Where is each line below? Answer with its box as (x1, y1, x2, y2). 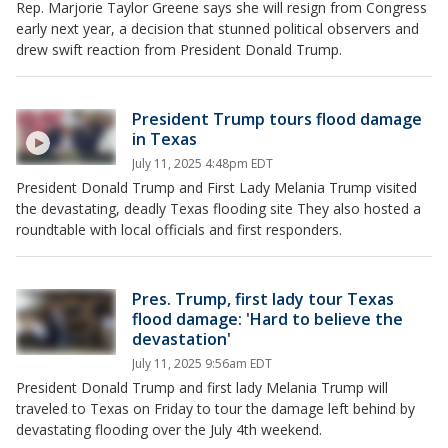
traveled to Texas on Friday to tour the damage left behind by (16, 398, 415, 418)
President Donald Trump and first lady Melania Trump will (16, 377, 388, 397)
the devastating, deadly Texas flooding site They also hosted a (16, 198, 421, 218)
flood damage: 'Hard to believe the (132, 307, 403, 330)
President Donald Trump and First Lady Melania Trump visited (16, 177, 417, 197)
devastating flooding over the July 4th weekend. (16, 419, 322, 439)
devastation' (132, 327, 231, 350)
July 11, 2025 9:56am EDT (132, 354, 272, 372)
